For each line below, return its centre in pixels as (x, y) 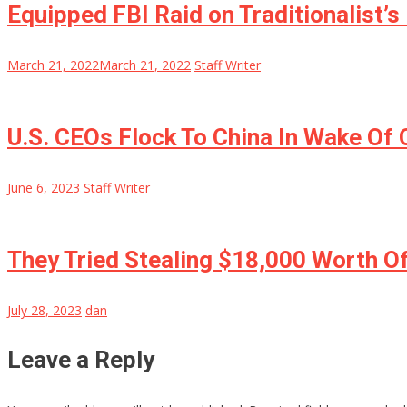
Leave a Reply (81, 360)
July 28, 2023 (45, 311)
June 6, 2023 (44, 188)
